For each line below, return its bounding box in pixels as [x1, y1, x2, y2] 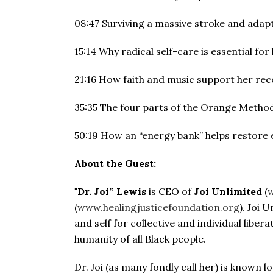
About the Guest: [74, 157, 156, 169]
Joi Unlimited [194, 185, 262, 197]
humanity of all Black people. [74, 233, 206, 245]
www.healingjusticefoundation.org [77, 201, 239, 213]
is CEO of [146, 185, 194, 197]
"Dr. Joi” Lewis [74, 185, 146, 197]
